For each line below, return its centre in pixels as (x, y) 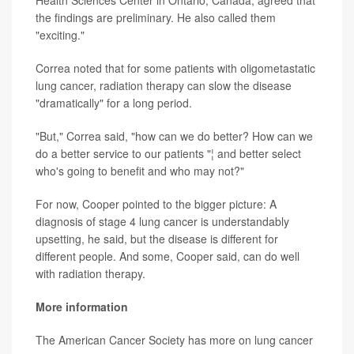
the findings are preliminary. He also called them (156, 18)
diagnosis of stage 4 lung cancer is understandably (162, 222)
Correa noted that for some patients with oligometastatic (175, 68)
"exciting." (60, 35)
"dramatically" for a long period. (114, 103)
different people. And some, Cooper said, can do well (168, 256)
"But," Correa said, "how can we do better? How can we (174, 136)
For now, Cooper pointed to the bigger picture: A (156, 204)
